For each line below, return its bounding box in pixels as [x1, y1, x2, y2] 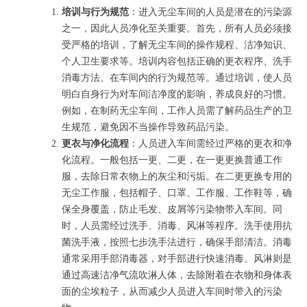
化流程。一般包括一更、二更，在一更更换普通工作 [62, 155, 282, 165]
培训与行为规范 [62, 7, 129, 17]
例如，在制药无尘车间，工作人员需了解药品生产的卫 [62, 106, 292, 116]
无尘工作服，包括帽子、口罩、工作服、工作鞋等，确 [62, 188, 292, 198]
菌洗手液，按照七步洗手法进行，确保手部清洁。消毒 [62, 237, 292, 247]
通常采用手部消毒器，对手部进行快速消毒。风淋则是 [62, 254, 292, 264]
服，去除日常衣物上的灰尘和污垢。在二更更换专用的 [62, 171, 292, 182]
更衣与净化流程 [62, 138, 129, 149]
